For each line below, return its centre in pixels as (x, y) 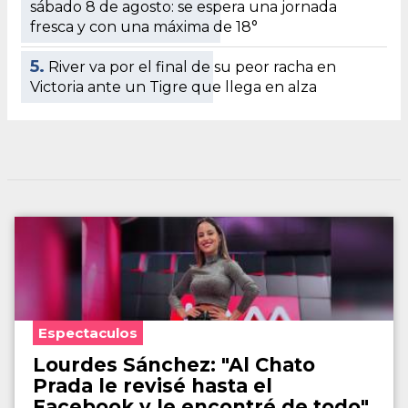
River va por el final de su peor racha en (192, 66)
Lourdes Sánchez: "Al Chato (174, 364)
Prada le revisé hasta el (153, 385)
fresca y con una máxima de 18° (144, 26)
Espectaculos (88, 332)
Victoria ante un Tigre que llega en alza (173, 87)
